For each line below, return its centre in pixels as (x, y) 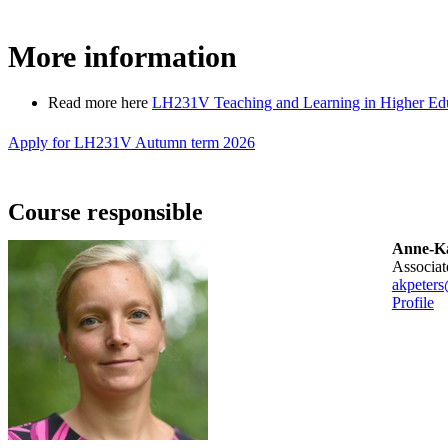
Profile (412, 302)
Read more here (100, 102)
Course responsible (105, 211)
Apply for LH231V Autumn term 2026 (131, 142)
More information (122, 56)
